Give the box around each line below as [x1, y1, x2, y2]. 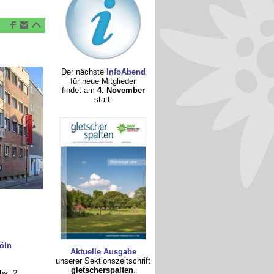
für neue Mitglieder [70, 76, 136, 86]
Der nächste [61, 67, 106, 76]
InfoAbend [106, 67, 146, 76]
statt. [94, 95, 113, 104]
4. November [97, 86, 145, 95]
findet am [61, 86, 97, 95]
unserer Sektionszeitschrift [56, 256, 150, 265]
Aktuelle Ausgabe [70, 247, 136, 256]
